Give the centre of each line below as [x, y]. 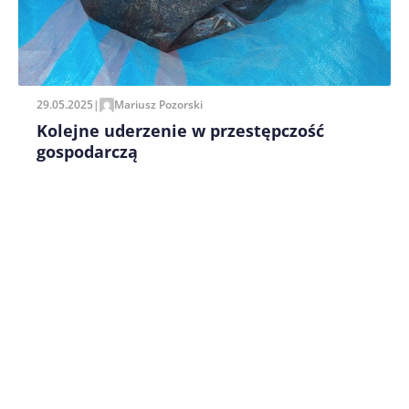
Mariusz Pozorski [158, 104]
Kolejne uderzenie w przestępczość [180, 130]
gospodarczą [89, 151]
